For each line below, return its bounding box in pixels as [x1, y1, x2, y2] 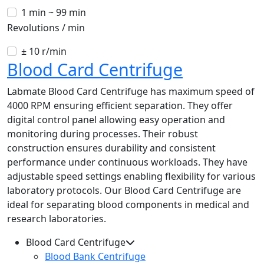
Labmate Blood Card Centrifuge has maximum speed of [7, 85, 255, 98]
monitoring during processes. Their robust [7, 127, 198, 141]
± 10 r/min [21, 45, 67, 58]
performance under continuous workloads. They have [7, 156, 247, 169]
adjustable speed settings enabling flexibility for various [7, 170, 256, 183]
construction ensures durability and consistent [7, 141, 216, 155]
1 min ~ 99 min [21, 6, 86, 19]
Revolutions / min [7, 21, 85, 35]
